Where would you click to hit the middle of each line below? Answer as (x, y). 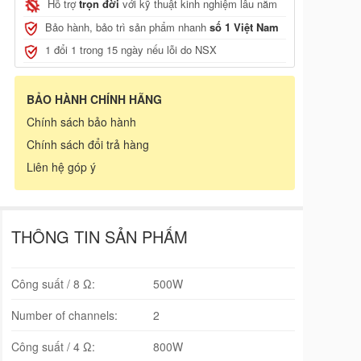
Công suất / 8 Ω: (53, 283)
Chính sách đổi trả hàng (88, 144)
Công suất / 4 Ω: (53, 346)
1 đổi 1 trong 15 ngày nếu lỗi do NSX (131, 50)
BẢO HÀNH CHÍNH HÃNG (94, 99)
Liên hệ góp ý (61, 166)
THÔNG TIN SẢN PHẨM (100, 236)
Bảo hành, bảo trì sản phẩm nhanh (127, 27)
